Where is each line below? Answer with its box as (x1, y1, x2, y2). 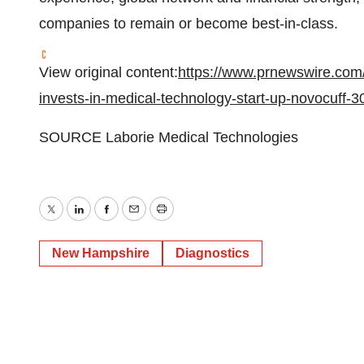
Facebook (105, 212, 170, 229)
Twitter (50, 212, 93, 229)
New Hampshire (52, 246, 149, 260)
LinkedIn (77, 212, 133, 229)
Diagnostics (175, 246, 249, 260)
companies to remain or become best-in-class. (39, 15, 342, 32)
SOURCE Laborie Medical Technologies (39, 129, 298, 145)
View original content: (39, 64, 178, 80)
